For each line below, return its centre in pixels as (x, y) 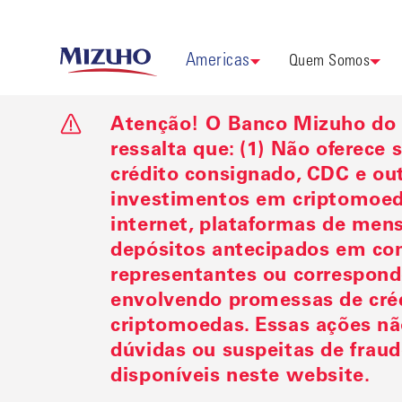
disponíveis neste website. (240, 377)
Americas (218, 62)
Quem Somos (329, 61)
